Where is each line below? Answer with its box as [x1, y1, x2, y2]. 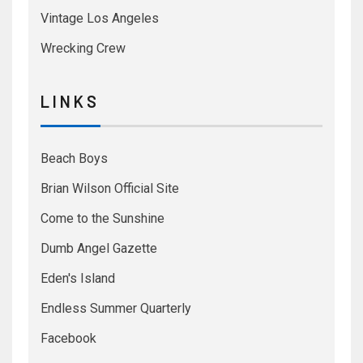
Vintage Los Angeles [41, 11, 159, 27]
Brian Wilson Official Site [41, 181, 179, 197]
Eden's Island [41, 271, 115, 287]
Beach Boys [41, 151, 108, 167]
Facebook [41, 331, 96, 347]
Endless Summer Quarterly [41, 301, 191, 317]
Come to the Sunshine [41, 211, 164, 227]
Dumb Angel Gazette [41, 241, 157, 257]
